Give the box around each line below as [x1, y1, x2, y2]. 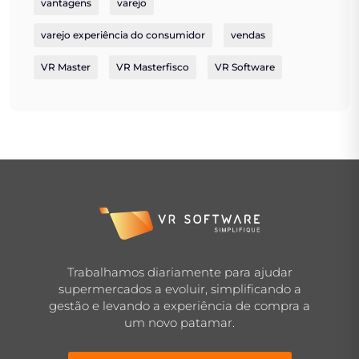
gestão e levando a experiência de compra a [49, 297, 310, 313]
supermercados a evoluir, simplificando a [58, 280, 301, 296]
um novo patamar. [124, 314, 235, 330]
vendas [231, 28, 265, 41]
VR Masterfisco [116, 60, 189, 73]
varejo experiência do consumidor [41, 28, 205, 41]
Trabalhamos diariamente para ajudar [67, 264, 292, 280]
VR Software [215, 60, 275, 73]
